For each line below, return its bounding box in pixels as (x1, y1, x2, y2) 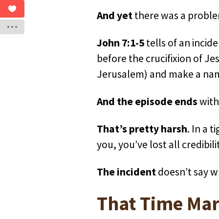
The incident (97, 165, 156, 179)
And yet (97, 9, 133, 22)
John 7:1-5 (97, 36, 145, 50)
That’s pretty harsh (97, 122, 188, 136)
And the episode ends (97, 95, 198, 109)
